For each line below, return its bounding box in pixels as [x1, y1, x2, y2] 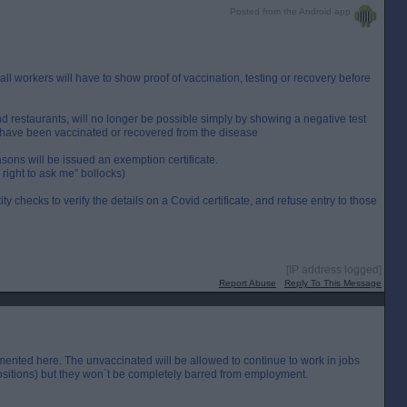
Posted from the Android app [227, 6, 353, 17]
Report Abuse [219, 278, 276, 288]
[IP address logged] [286, 263, 382, 276]
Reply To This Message [284, 278, 382, 288]
